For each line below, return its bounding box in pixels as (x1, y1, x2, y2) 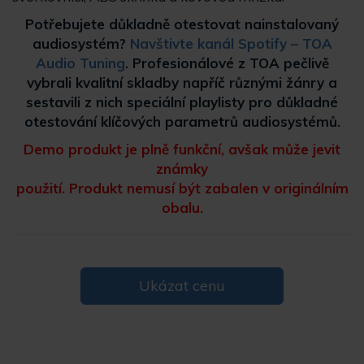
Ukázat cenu (139, 276, 225, 295)
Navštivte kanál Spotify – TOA (129, 35, 332, 52)
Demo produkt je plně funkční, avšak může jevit (24, 141, 340, 158)
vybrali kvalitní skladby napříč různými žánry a (27, 74, 337, 91)
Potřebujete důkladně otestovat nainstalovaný (25, 15, 339, 32)
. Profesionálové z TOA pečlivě (124, 54, 329, 71)
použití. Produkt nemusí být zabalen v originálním (15, 180, 349, 197)
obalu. (161, 199, 203, 216)
